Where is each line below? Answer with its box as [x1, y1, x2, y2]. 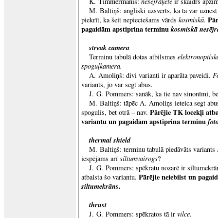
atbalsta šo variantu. [81, 172, 139, 182]
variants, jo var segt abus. [81, 80, 153, 89]
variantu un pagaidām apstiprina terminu [81, 116, 208, 127]
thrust [89, 200, 107, 210]
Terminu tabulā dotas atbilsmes [89, 52, 178, 61]
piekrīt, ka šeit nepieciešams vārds [81, 15, 179, 24]
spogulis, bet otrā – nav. [81, 108, 150, 117]
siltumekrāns [81, 181, 119, 191]
